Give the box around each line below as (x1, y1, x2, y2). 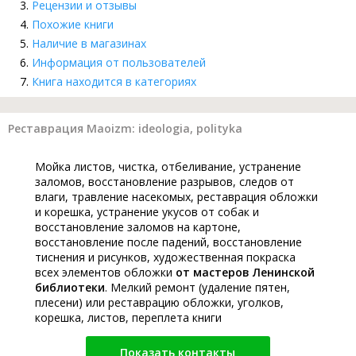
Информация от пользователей (32, 55, 206, 71)
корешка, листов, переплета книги (35, 310, 222, 326)
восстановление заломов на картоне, (35, 219, 241, 235)
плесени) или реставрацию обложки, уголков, (35, 295, 284, 311)
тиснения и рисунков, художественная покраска (35, 250, 296, 265)
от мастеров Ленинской (176, 265, 315, 281)
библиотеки (35, 280, 105, 296)
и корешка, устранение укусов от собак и (35, 204, 259, 220)
